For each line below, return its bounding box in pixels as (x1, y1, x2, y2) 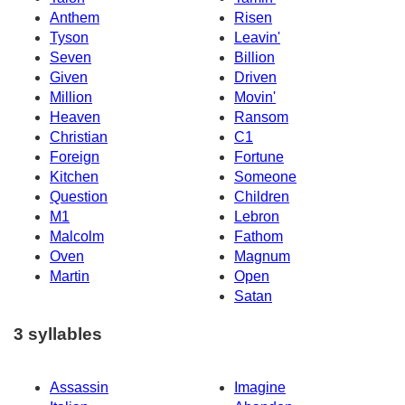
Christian (50, 128, 108, 145)
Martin (50, 268, 89, 284)
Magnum (234, 248, 290, 264)
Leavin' (234, 29, 280, 45)
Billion (234, 49, 275, 65)
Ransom (234, 108, 288, 125)
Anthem (50, 9, 99, 25)
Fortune (234, 148, 284, 165)
